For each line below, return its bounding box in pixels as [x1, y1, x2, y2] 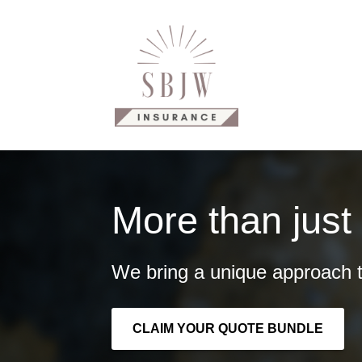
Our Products [219, 82, 305, 95]
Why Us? [112, 82, 169, 95]
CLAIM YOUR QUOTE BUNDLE [133, 322, 323, 335]
